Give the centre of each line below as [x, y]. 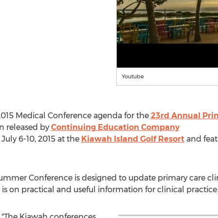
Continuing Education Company [115, 127]
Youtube [133, 76]
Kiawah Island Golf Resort [133, 139]
